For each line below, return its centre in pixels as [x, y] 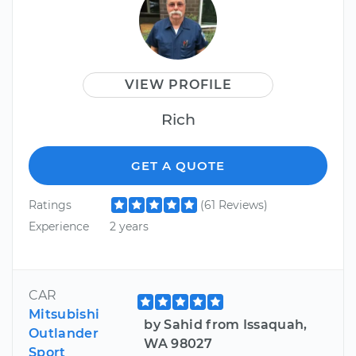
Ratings [50, 205]
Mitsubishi [64, 314]
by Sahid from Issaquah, [226, 324]
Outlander [64, 333]
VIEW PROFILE [178, 84]
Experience [59, 227]
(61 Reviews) [234, 205]
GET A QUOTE [178, 165]
